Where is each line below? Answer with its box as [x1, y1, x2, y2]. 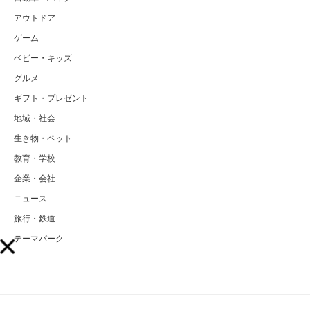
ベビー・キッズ [14, 53, 72, 64]
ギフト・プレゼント [14, 93, 89, 104]
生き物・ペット [14, 134, 72, 144]
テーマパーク [14, 234, 64, 244]
